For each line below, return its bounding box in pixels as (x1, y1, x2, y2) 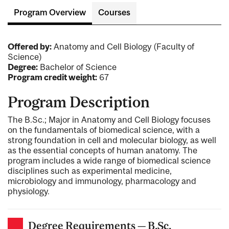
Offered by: (8, 41, 52, 52)
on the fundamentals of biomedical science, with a (8, 124, 200, 135)
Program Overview (14, 7, 86, 18)
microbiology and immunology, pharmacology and (8, 175, 196, 186)
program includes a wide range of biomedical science (8, 155, 211, 166)
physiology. (8, 186, 50, 196)
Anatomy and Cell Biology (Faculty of (52, 41, 194, 52)
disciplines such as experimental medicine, (8, 165, 172, 176)
